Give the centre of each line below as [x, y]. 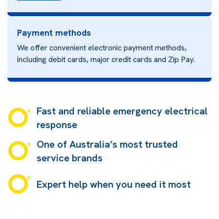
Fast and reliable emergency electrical [122, 111]
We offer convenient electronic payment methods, [102, 47]
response [57, 124]
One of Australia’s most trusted [107, 144]
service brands [69, 158]
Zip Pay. [182, 59]
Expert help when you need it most [113, 184]
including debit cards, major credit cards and [92, 59]
